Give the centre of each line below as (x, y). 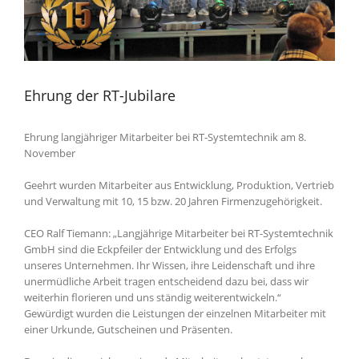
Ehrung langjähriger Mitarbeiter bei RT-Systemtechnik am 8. (165, 137)
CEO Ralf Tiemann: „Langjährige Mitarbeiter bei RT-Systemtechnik (179, 233)
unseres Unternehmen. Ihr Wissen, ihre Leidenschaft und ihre (169, 265)
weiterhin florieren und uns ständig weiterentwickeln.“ (153, 297)
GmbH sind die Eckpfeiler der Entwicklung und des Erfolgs (160, 249)
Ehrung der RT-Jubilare (100, 95)
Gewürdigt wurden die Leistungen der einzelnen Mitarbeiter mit (175, 313)
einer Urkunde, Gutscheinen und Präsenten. (128, 329)
